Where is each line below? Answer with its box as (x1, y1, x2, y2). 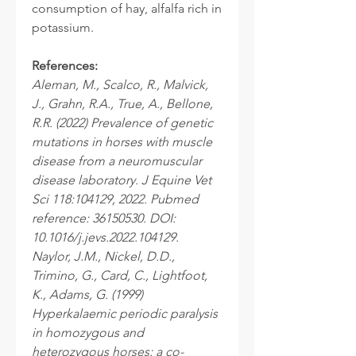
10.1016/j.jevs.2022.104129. (32, 229, 179, 245)
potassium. (32, 19, 94, 35)
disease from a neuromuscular (32, 153, 202, 168)
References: (32, 57, 98, 73)
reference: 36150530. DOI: (32, 210, 176, 226)
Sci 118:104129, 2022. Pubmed (32, 191, 199, 207)
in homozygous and (32, 324, 144, 340)
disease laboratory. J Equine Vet (32, 172, 211, 188)
